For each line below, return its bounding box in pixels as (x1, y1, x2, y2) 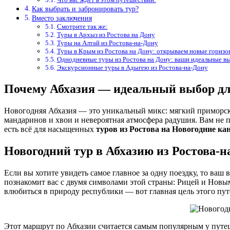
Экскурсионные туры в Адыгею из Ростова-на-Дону (56, 64, 208, 72)
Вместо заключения (31, 14, 92, 23)
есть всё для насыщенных (4, 125, 96, 133)
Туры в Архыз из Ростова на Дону (56, 31, 155, 39)
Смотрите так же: (56, 23, 108, 31)
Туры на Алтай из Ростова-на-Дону (56, 39, 158, 47)
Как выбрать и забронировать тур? (31, 5, 139, 13)
